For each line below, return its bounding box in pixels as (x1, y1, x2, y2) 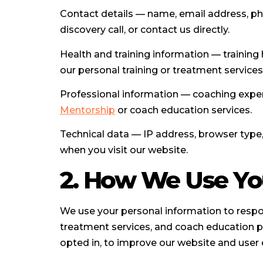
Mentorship (60, 104, 115, 116)
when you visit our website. (60, 144, 188, 156)
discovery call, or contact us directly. (60, 24, 230, 36)
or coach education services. (115, 104, 252, 116)
